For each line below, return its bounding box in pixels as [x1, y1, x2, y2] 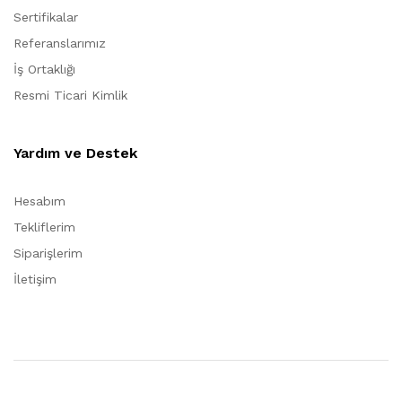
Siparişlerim [13, 245, 83, 260]
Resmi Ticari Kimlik [13, 87, 127, 102]
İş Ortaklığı [13, 61, 75, 76]
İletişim [13, 271, 57, 286]
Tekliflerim [13, 219, 75, 234]
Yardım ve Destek [13, 144, 137, 162]
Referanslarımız [13, 35, 106, 50]
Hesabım [13, 193, 66, 208]
